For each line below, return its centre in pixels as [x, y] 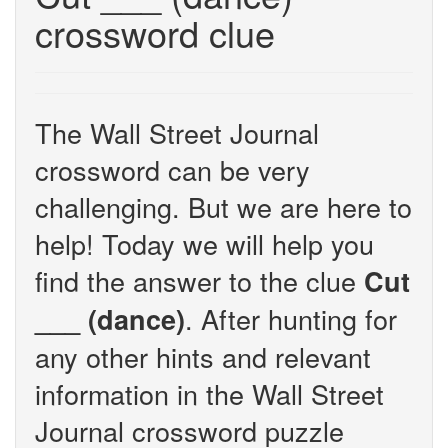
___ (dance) [110, 319]
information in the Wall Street [209, 393]
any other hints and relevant [203, 356]
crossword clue [155, 32]
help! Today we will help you [204, 243]
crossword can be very [172, 169]
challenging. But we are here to [223, 206]
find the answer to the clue [199, 280]
